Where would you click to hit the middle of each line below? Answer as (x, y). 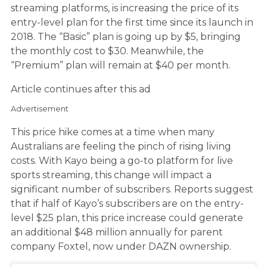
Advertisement (40, 108)
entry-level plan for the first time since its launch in (132, 22)
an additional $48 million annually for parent (117, 232)
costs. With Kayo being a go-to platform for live (122, 160)
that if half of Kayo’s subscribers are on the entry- (127, 203)
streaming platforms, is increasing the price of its (125, 8)
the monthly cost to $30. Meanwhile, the (107, 51)
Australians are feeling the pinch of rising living (121, 146)
